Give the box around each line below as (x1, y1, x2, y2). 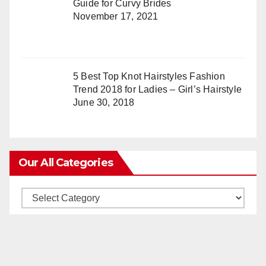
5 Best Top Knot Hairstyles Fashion (73, 71, 225, 81)
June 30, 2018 (73, 97, 135, 107)
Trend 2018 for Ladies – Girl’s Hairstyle (73, 84, 242, 94)
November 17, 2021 (73, 11, 159, 21)
